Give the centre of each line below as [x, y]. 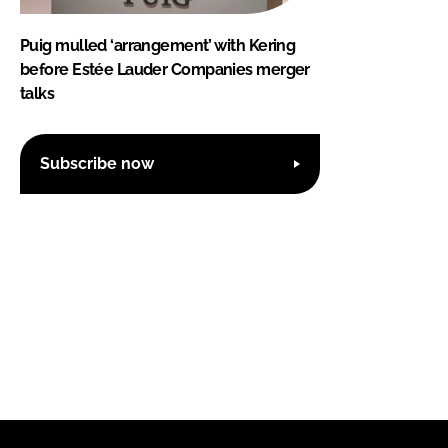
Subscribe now [97, 164]
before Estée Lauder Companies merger [165, 69]
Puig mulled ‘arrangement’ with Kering [158, 45]
